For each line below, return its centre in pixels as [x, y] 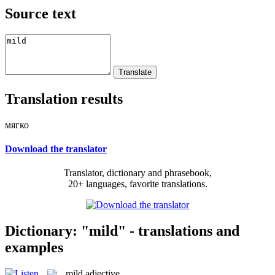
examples [34, 247]
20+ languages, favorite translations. [137, 184]
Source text [41, 13]
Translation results [64, 99]
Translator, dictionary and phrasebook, [137, 173]
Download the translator [56, 149]
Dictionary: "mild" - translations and [122, 230]
